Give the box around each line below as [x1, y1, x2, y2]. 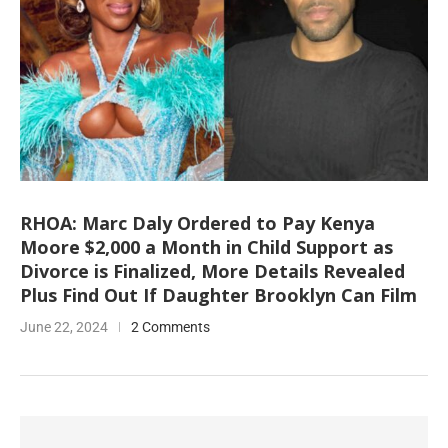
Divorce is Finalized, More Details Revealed [20, 259, 405, 283]
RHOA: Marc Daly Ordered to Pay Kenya [20, 211, 375, 235]
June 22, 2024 [20, 319, 108, 335]
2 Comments [131, 319, 210, 335]
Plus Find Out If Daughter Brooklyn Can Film [20, 283, 417, 307]
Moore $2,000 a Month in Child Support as [20, 235, 393, 259]
